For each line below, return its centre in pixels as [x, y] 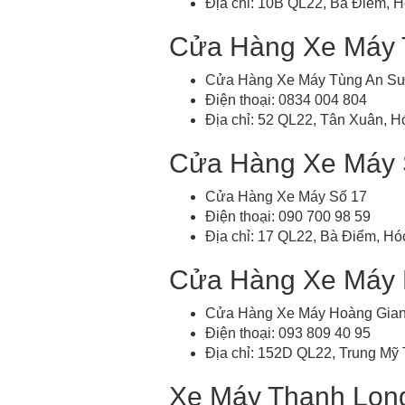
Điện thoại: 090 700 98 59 [288, 216]
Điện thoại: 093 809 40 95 [288, 333]
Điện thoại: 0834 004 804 [286, 99]
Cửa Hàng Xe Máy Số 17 [286, 196]
